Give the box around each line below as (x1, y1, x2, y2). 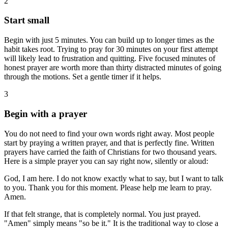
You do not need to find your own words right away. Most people (4, 129, 214, 138)
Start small (4, 15, 49, 26)
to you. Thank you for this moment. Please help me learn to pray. (4, 183, 212, 192)
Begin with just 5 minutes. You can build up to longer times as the (4, 36, 214, 45)
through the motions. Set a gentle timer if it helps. (4, 72, 161, 81)
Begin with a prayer (4, 108, 87, 119)
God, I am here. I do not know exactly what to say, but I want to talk (4, 174, 223, 183)
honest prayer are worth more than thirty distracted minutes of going (4, 63, 221, 72)
